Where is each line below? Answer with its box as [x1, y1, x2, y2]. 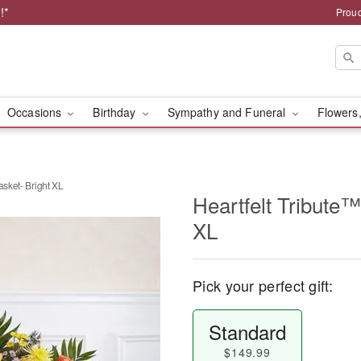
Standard [208, 317, 286, 346]
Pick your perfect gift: [193, 275, 333, 296]
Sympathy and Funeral [167, 104, 289, 120]
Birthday [93, 104, 139, 120]
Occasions [6, 104, 65, 120]
